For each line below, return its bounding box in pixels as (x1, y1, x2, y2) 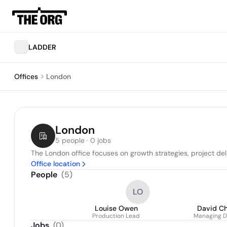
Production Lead (92, 212, 140, 220)
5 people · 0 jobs (55, 136, 111, 145)
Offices (14, 72, 38, 81)
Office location (31, 159, 80, 168)
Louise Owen (94, 204, 138, 213)
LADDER (28, 43, 56, 52)
